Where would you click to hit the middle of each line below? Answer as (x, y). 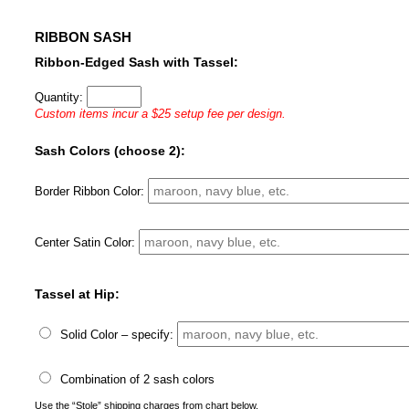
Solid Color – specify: (117, 335)
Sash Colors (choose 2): (110, 151)
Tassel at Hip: (78, 294)
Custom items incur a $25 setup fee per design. (161, 114)
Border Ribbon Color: (92, 192)
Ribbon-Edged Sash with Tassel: (137, 63)
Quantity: (61, 98)
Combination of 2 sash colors (136, 380)
